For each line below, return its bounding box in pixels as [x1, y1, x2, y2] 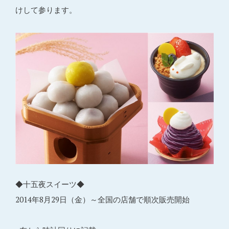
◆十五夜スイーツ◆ [15, 179, 84, 190]
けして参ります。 [15, 5, 77, 15]
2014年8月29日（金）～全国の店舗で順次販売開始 [15, 194, 190, 205]
